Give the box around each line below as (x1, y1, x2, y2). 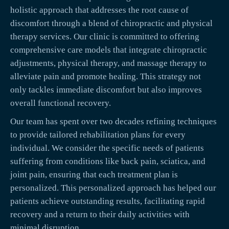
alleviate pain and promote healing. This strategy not (10, 72, 201, 82)
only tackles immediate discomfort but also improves (10, 85, 202, 95)
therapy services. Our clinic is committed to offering (10, 32, 199, 42)
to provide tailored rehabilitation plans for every (10, 130, 186, 140)
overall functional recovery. (10, 98, 111, 108)
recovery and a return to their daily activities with (10, 210, 190, 220)
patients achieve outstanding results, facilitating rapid (10, 196, 205, 207)
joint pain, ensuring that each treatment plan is (10, 170, 178, 180)
